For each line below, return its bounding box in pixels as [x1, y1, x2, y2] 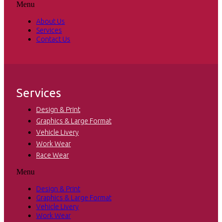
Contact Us [36, 35, 70, 44]
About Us [36, 17, 65, 26]
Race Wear [36, 151, 69, 160]
